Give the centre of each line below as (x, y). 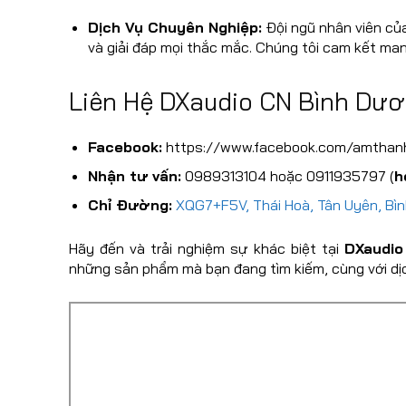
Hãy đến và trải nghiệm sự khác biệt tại (207, 249)
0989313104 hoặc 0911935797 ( (288, 176)
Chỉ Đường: (130, 205)
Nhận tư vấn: (135, 176)
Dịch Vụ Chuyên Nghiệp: (175, 28)
